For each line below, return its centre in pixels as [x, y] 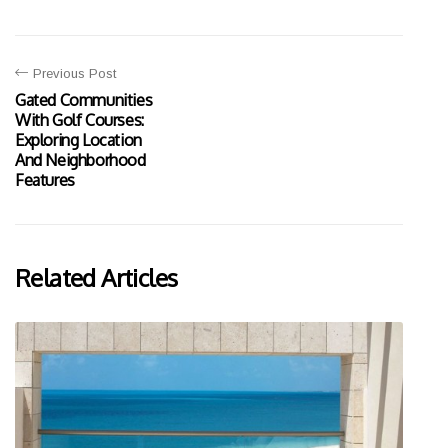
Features [45, 180]
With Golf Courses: [79, 120]
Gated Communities [84, 100]
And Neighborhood [80, 160]
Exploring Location [78, 140]
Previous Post [74, 73]
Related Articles [96, 277]
